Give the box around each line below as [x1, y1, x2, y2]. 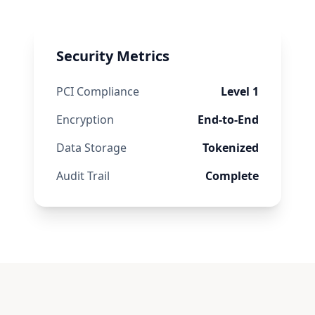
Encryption [56, 112, 114, 127]
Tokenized [202, 140, 259, 155]
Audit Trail [56, 168, 110, 184]
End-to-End [198, 112, 259, 127]
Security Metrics [56, 46, 169, 65]
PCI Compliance [56, 84, 139, 99]
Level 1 [221, 84, 259, 99]
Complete [205, 168, 259, 184]
